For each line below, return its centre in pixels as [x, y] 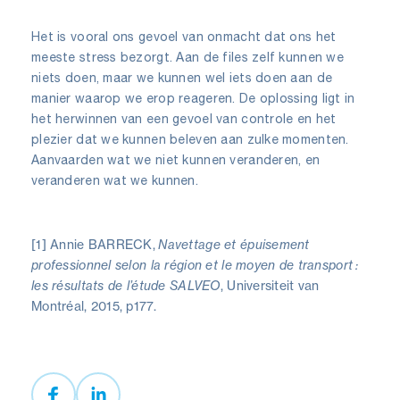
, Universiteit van [270, 285]
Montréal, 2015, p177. [94, 305]
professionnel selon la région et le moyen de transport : [195, 264]
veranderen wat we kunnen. [115, 180]
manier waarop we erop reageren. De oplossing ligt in [193, 98]
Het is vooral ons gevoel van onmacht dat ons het [184, 36]
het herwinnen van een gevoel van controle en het [184, 118]
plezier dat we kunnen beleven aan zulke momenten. [190, 139]
